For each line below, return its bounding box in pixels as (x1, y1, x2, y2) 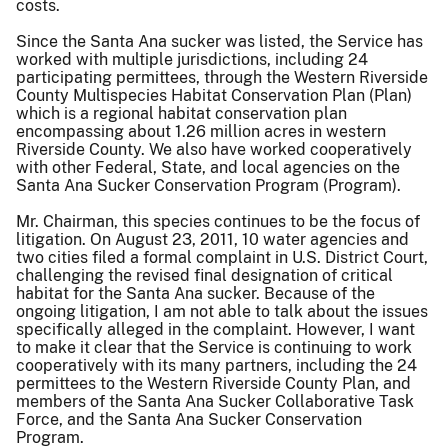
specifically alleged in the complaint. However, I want (16, 319, 415, 339)
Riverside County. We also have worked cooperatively (16, 139, 412, 159)
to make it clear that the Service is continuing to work (16, 337, 412, 357)
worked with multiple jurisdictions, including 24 (16, 49, 368, 69)
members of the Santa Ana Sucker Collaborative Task (16, 391, 414, 411)
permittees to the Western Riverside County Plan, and (16, 373, 411, 393)
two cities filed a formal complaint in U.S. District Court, (16, 247, 428, 267)
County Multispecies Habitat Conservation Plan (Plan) (16, 85, 412, 105)
